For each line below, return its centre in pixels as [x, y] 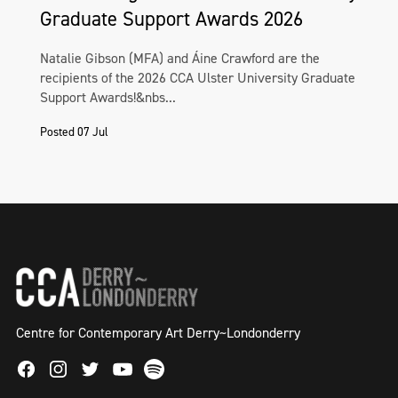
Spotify [166, 370]
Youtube [138, 373]
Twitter [103, 370]
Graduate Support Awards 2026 [171, 19]
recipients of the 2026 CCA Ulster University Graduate [198, 78]
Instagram [81, 370]
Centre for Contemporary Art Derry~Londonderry [158, 333]
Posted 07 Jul [74, 132]
